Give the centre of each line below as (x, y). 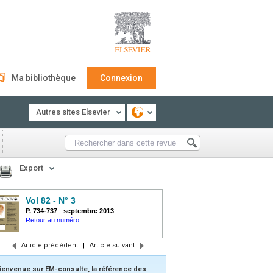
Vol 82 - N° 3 (51, 200)
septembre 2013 (89, 211)
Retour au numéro (52, 220)
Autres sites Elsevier (73, 112)
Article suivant (112, 245)
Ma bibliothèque (44, 78)
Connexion (121, 78)
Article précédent (49, 245)
